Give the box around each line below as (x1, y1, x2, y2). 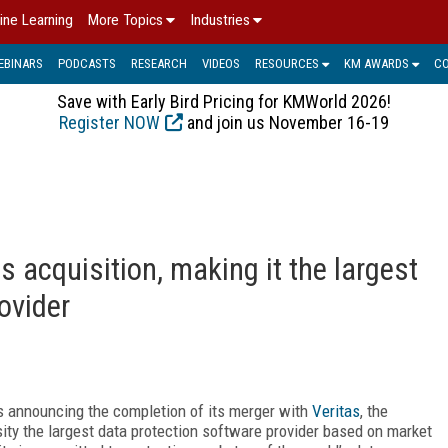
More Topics (88, 11, 163, 29)
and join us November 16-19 (183, 111, 389, 133)
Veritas (312, 400, 360, 421)
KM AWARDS (344, 55, 409, 71)
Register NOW (59, 111, 160, 133)
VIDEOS (202, 55, 240, 71)
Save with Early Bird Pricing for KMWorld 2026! (57, 90, 391, 112)
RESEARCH (131, 55, 187, 71)
